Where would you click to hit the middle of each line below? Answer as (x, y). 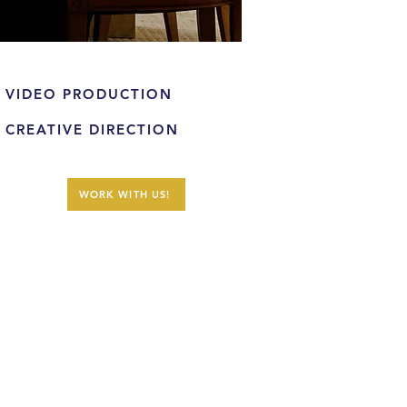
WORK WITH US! (124, 194)
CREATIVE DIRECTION (92, 129)
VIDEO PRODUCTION (89, 94)
